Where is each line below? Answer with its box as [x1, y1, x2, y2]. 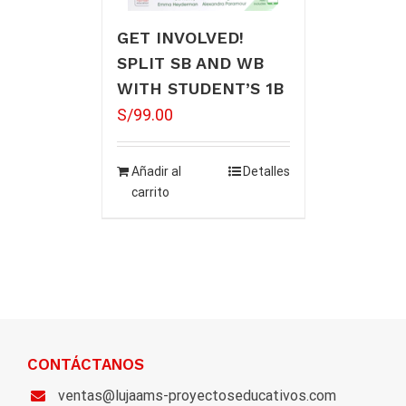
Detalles [242, 164, 290, 179]
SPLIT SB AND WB [116, 53, 264, 73]
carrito [130, 185, 169, 200]
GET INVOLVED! [116, 28, 244, 48]
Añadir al [130, 164, 181, 179]
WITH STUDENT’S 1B [116, 79, 284, 99]
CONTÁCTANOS [27, 355, 144, 374]
